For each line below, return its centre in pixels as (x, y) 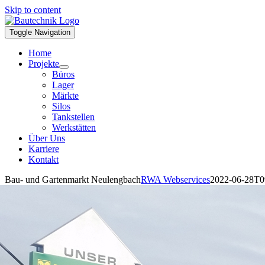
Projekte (44, 64)
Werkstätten (74, 127)
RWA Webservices (175, 180)
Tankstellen (73, 117)
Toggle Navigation (40, 32)
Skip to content (33, 10)
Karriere (44, 149)
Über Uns (47, 138)
